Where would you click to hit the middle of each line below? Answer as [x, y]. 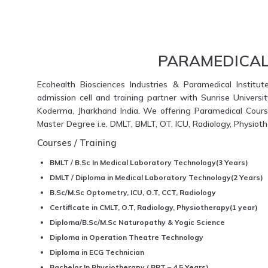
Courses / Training [77, 142]
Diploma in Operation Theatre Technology [127, 237]
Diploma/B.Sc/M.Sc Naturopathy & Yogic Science [137, 222]
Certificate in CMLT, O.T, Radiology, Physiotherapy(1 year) [154, 207]
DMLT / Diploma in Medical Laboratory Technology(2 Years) [156, 177]
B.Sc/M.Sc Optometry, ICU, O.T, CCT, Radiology [133, 192]
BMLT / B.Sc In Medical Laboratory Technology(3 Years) [149, 162]
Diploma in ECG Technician [97, 252]
